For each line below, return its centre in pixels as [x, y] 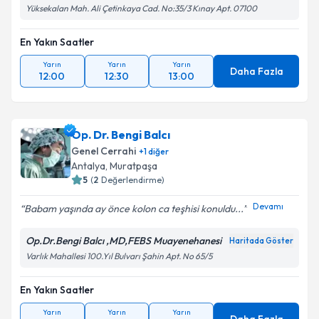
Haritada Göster [261, 241]
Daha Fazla [256, 71]
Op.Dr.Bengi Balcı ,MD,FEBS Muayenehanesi [124, 241]
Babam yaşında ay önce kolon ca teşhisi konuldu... [134, 209]
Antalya [88, 166]
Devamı [268, 206]
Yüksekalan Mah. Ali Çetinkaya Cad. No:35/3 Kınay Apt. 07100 [141, 8]
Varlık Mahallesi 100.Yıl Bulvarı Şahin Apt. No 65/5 [119, 256]
